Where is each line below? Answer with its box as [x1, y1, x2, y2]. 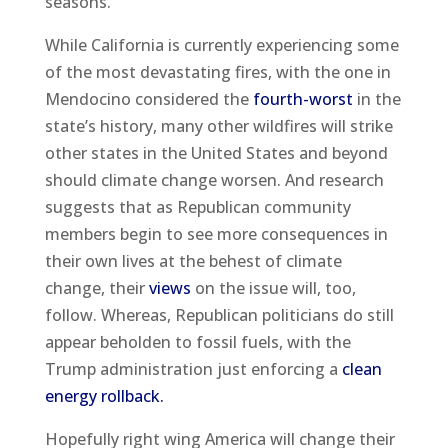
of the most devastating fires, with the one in [44, 60, 391, 83]
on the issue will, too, [190, 276, 356, 299]
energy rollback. [44, 384, 164, 407]
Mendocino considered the [44, 87, 253, 110]
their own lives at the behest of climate [44, 249, 342, 272]
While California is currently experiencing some [44, 33, 399, 56]
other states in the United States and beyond [44, 141, 388, 164]
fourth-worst [252, 87, 353, 110]
